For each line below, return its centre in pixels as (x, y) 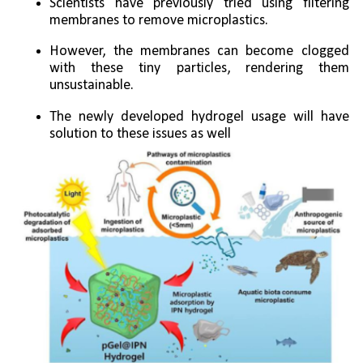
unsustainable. (92, 86)
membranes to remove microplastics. (161, 20)
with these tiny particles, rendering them (199, 69)
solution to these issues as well (141, 134)
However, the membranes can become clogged (199, 52)
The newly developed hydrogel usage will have (199, 117)
